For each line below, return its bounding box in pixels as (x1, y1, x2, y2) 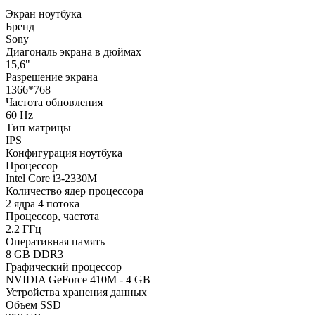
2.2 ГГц (6, 223, 41, 236)
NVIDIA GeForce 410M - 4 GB (6, 274, 150, 286)
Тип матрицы (6, 122, 71, 134)
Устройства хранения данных (6, 286, 147, 299)
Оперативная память (6, 236, 105, 248)
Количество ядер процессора (6, 185, 143, 198)
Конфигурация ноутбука (6, 147, 122, 160)
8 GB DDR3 (6, 248, 63, 261)
